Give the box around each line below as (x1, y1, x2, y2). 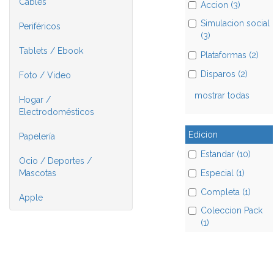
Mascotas (19, 168, 56, 178)
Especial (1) (200, 168, 245, 178)
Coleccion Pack (200, 206, 262, 216)
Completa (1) (200, 187, 251, 198)
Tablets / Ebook (19, 46, 83, 56)
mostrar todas (194, 91, 250, 101)
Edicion (188, 130, 218, 140)
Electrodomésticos (19, 107, 94, 117)
